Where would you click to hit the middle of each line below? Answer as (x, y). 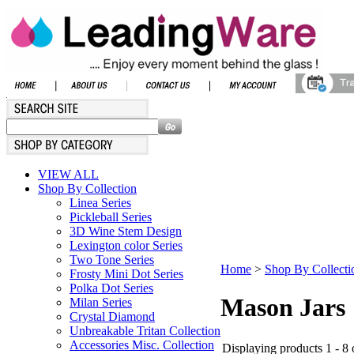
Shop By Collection (87, 188)
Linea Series (100, 203)
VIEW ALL (68, 174)
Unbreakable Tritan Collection (145, 331)
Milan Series (101, 302)
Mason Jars (283, 308)
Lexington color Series (126, 245)
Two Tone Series (112, 260)
